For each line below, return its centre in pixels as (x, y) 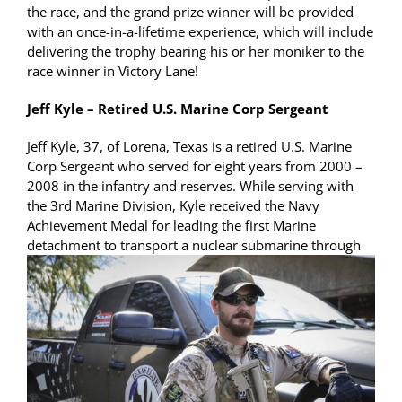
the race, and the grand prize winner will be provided (190, 12)
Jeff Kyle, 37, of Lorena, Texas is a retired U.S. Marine (189, 147)
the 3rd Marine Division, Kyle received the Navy (173, 206)
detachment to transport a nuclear (134, 245)
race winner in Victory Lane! (113, 71)
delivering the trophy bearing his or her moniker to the (196, 52)
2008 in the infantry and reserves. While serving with (190, 186)
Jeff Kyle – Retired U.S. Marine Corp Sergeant (178, 109)
